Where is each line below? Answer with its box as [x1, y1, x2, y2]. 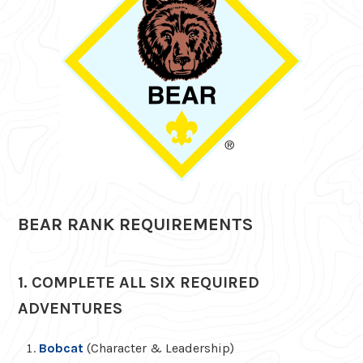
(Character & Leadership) [83, 340, 234, 356]
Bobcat [38, 340, 83, 356]
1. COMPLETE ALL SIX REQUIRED [18, 272, 260, 292]
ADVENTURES [18, 298, 123, 318]
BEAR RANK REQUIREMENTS [18, 213, 254, 235]
